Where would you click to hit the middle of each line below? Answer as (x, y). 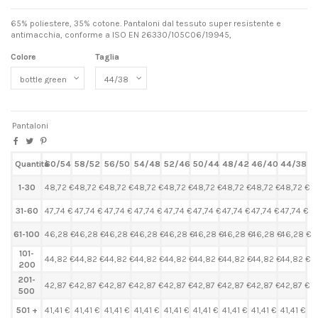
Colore (23, 57)
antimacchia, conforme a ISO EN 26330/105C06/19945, (121, 34)
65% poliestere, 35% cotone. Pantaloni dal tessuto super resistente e (146, 23)
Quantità (32, 164)
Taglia (107, 57)
